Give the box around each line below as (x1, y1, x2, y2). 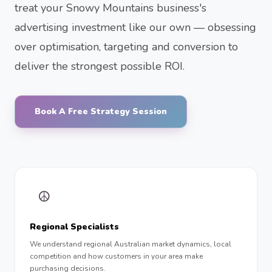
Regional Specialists (30, 221, 119, 233)
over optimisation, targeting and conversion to (15, 39, 238, 54)
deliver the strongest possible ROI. (15, 59, 185, 73)
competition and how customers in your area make (30, 251, 203, 261)
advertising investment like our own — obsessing (15, 20, 256, 35)
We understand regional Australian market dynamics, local (30, 239, 231, 249)
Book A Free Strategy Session (35, 106, 167, 117)
